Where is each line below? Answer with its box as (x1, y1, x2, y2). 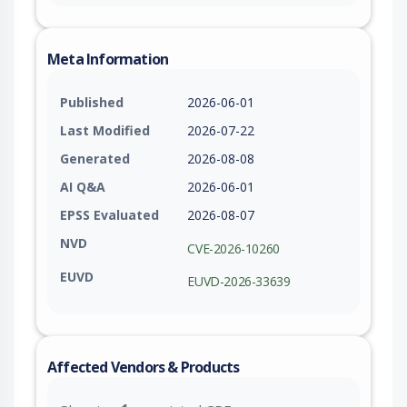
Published (60, 94, 124, 112)
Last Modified (60, 122, 150, 140)
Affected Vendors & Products (47, 357, 240, 378)
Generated (60, 150, 130, 168)
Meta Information (47, 49, 169, 70)
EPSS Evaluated (60, 206, 159, 224)
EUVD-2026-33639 (187, 273, 291, 291)
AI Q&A (60, 178, 105, 196)
